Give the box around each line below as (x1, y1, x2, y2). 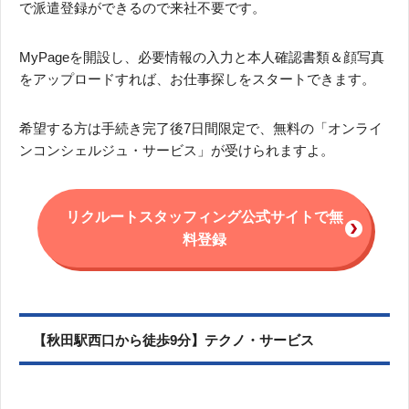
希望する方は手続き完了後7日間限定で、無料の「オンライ (19, 120, 383, 136)
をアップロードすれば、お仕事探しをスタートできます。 (19, 70, 375, 87)
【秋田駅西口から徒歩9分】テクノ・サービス (33, 331, 314, 348)
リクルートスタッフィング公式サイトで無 (65, 208, 343, 225)
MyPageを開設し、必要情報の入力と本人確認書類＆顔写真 (19, 48, 384, 65)
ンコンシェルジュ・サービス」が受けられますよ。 (19, 142, 334, 158)
